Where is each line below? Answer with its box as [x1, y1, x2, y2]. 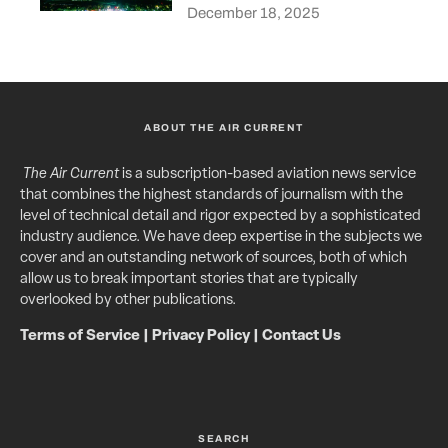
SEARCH [198, 432, 250, 444]
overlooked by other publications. [20, 292, 236, 308]
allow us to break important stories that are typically [20, 271, 358, 287]
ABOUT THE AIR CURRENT [144, 121, 304, 133]
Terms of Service [20, 328, 140, 344]
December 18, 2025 [187, 4, 321, 21]
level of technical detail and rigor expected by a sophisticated [20, 208, 421, 224]
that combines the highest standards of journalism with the [20, 187, 403, 203]
